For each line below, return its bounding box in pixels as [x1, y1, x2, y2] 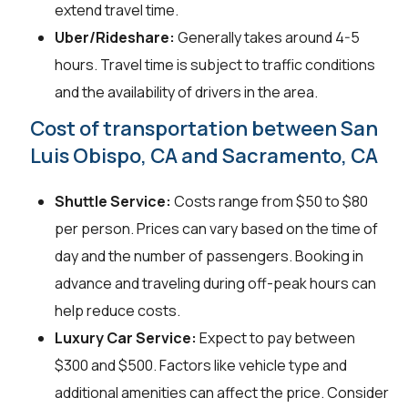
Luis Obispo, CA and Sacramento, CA [30, 141, 378, 169]
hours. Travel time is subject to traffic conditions [55, 54, 375, 75]
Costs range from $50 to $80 [171, 190, 368, 211]
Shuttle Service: [55, 190, 171, 211]
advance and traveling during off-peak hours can [55, 272, 376, 293]
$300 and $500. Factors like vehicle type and [55, 354, 347, 375]
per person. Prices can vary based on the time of [55, 218, 378, 239]
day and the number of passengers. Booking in [55, 245, 363, 266]
